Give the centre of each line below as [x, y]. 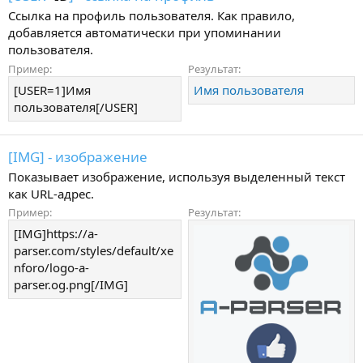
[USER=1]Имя [52, 90]
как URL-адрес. [51, 193]
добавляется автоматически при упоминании [145, 32]
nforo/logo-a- [51, 268]
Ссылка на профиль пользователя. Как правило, [152, 15]
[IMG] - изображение [78, 156]
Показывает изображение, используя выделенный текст [177, 176]
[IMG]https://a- [56, 234]
